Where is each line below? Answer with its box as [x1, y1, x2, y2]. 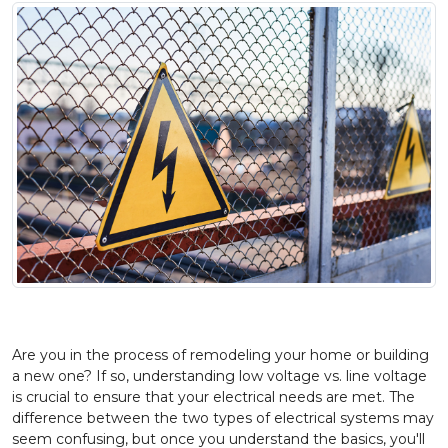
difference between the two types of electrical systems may [12, 409, 434, 428]
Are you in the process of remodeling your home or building [12, 346, 429, 365]
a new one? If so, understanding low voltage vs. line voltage [12, 367, 427, 386]
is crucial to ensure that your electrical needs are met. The [12, 388, 415, 407]
